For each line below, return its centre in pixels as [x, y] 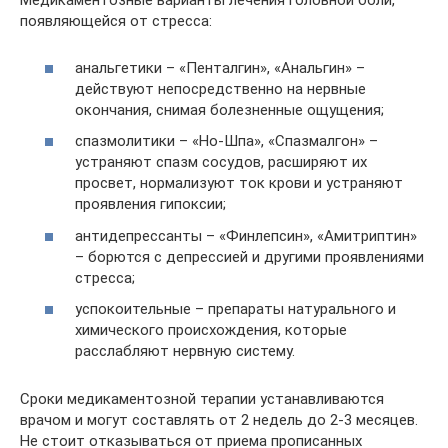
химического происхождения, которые [211, 330]
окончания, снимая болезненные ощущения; [229, 109]
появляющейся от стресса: [116, 21]
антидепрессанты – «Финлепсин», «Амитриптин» [246, 235]
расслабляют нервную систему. [185, 351]
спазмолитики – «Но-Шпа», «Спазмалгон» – [226, 141]
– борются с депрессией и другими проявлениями [249, 256]
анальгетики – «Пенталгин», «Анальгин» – [220, 67]
